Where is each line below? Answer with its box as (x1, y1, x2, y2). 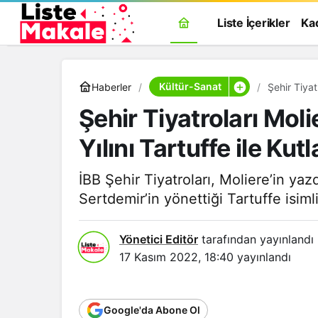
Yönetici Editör (119, 232, 198, 246)
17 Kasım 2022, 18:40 (119, 250, 234, 264)
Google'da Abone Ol (104, 304, 200, 316)
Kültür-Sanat (158, 80, 221, 92)
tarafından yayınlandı (198, 232, 314, 246)
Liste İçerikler (217, 16, 290, 30)
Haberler (92, 80, 131, 93)
